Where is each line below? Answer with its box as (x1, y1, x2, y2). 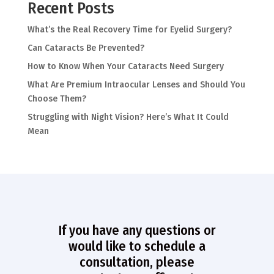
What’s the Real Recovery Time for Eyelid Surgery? (27, 24, 232, 35)
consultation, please (79, 253, 194, 270)
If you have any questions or (57, 221, 216, 239)
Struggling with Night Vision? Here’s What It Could (27, 111, 229, 122)
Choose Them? (27, 93, 86, 104)
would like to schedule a (68, 237, 206, 254)
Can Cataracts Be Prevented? (27, 42, 144, 53)
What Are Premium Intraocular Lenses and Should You (27, 79, 245, 90)
